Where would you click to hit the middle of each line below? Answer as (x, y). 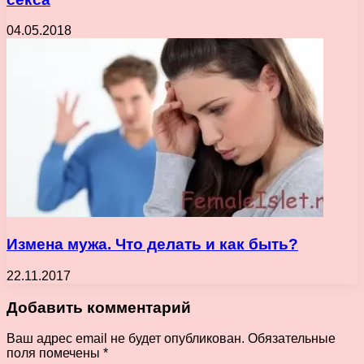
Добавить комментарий (99, 307)
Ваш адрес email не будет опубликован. (126, 339)
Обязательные (292, 339)
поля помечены (55, 353)
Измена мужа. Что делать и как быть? (152, 245)
